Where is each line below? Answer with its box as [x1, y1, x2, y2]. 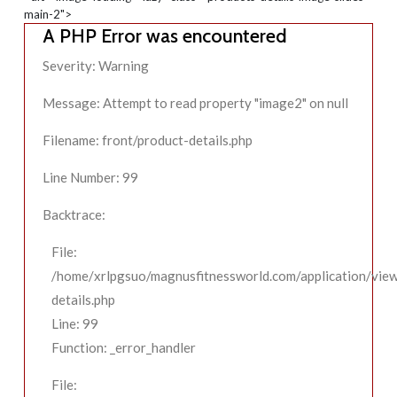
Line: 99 [51, 315, 98, 331]
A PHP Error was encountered [43, 23, 287, 47]
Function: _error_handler [51, 339, 196, 355]
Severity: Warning [43, 57, 149, 74]
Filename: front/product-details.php [43, 131, 253, 148]
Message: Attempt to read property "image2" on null [43, 94, 348, 111]
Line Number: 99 [43, 168, 138, 185]
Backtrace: [43, 206, 105, 222]
